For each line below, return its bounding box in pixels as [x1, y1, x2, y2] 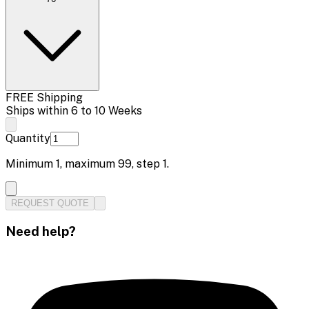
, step [132, 157, 163, 170]
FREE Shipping [6, 90, 83, 104]
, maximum [60, 157, 118, 170]
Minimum [6, 157, 56, 170]
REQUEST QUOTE [11, 197, 89, 208]
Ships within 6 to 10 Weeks [6, 103, 142, 117]
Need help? [6, 223, 76, 239]
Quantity [6, 131, 50, 145]
